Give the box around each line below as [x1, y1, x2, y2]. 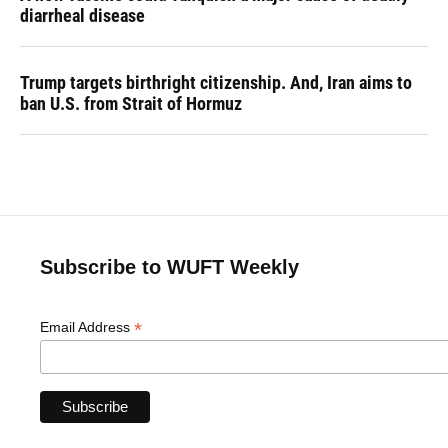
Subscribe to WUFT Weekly [40, 256, 299, 279]
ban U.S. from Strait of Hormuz [20, 93, 242, 115]
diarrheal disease [20, 5, 145, 27]
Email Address [40, 319, 134, 336]
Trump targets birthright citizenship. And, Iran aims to [20, 72, 412, 94]
